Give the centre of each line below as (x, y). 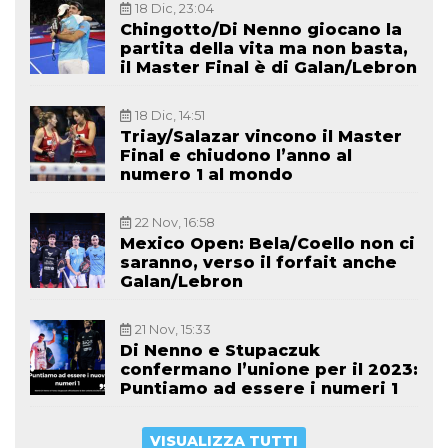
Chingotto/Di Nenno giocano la (261, 30)
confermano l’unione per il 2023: (269, 370)
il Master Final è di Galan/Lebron (268, 68)
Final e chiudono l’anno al (236, 156)
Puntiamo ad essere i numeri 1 (259, 389)
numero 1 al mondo (206, 175)
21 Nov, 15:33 (173, 330)
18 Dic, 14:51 (170, 116)
